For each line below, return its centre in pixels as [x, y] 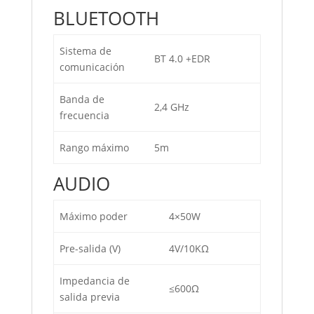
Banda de [82, 99]
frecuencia [84, 115]
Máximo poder [94, 216]
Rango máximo [94, 148]
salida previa [90, 297]
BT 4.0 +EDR [182, 59]
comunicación [92, 67]
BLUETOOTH [108, 18]
